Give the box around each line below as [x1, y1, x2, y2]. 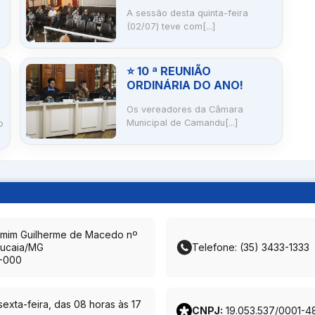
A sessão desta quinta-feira [126, 8, 248, 19]
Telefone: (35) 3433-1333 [192, 241, 310, 254]
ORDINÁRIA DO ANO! [126, 78, 243, 93]
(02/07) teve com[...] [126, 21, 215, 32]
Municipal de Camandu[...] [126, 117, 238, 129]
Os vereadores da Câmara [126, 104, 243, 115]
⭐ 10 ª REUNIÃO [126, 64, 211, 79]
